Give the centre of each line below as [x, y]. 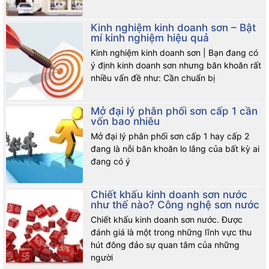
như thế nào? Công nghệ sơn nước [175, 205]
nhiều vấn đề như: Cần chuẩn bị [153, 78]
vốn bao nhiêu [125, 122]
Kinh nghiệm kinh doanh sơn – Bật [174, 28]
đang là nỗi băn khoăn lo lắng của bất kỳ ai [175, 149]
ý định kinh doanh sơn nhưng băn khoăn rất [176, 65]
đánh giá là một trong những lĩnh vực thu [171, 232]
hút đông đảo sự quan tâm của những [165, 245]
